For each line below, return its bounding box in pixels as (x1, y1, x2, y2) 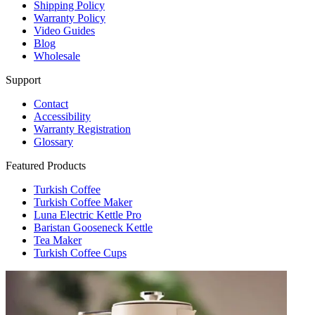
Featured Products (6, 159, 86, 172)
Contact (34, 97, 68, 110)
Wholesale (34, 49, 80, 62)
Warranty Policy (34, 11, 105, 24)
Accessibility (34, 110, 91, 122)
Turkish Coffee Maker (34, 195, 132, 208)
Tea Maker (34, 233, 82, 246)
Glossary (34, 135, 73, 148)
